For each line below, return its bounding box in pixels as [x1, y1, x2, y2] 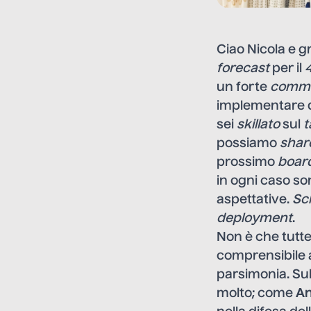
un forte [217, 81, 270, 94]
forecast [217, 62, 269, 75]
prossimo [217, 155, 278, 169]
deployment [217, 212, 292, 225]
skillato [237, 118, 280, 131]
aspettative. [217, 193, 292, 206]
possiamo [217, 137, 280, 150]
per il [269, 62, 305, 75]
